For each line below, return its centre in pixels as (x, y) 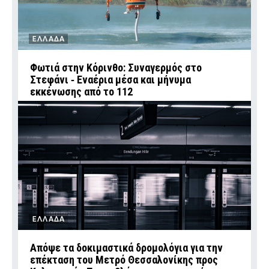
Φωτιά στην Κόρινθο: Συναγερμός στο (116, 67)
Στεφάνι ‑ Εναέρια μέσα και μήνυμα (110, 79)
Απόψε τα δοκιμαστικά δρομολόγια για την (126, 247)
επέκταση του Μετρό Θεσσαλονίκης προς (124, 259)
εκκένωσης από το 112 (81, 91)
